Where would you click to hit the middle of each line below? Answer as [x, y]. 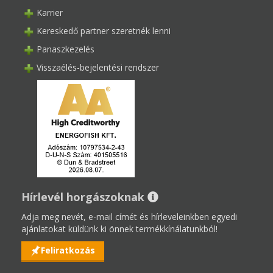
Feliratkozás [68, 250]
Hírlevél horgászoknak [83, 197]
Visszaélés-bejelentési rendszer [98, 68]
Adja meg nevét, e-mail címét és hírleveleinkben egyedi [129, 217]
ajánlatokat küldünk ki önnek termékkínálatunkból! [119, 229]
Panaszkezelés [66, 49]
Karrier [50, 13]
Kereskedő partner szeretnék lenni [104, 31]
